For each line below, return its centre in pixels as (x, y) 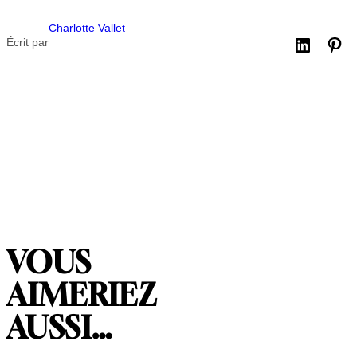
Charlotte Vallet (87, 28)
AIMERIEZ (82, 295)
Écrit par (27, 42)
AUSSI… (60, 328)
